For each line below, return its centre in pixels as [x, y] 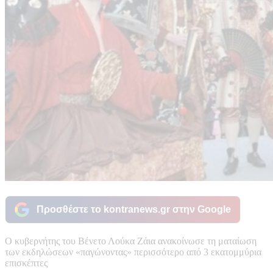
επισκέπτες [26, 263]
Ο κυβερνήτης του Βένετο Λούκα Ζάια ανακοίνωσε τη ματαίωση [131, 241]
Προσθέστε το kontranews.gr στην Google [134, 209]
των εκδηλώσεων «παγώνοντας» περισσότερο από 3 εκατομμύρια [133, 252]
